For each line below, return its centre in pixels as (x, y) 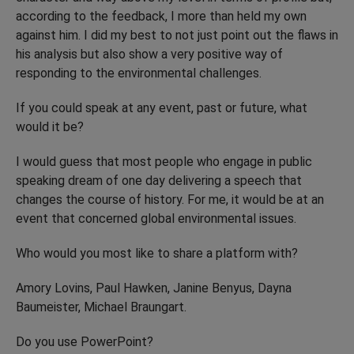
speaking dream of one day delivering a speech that (159, 180)
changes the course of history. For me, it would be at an (170, 199)
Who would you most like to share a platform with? (157, 253)
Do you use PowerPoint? (85, 341)
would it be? (50, 126)
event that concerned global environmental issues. (156, 218)
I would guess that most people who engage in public (164, 161)
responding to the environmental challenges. (139, 73)
